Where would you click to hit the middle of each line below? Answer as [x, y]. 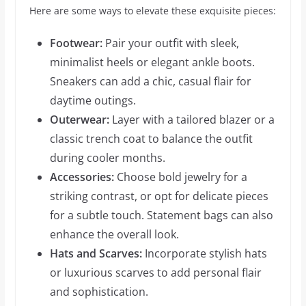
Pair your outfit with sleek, [170, 43]
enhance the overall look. [114, 234]
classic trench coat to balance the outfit [151, 139]
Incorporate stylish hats [204, 253]
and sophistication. [99, 292]
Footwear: [76, 43]
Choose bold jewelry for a [180, 177]
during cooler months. [107, 158]
